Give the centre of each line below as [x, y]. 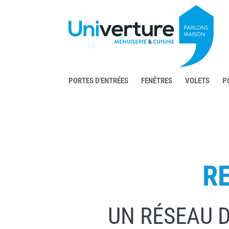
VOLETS [198, 81]
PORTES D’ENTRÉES [99, 81]
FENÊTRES [157, 81]
